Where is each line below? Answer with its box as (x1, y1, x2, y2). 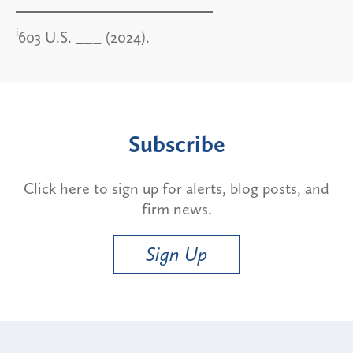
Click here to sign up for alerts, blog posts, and (24, 178, 329, 198)
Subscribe (128, 129, 225, 158)
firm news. (141, 199, 212, 218)
